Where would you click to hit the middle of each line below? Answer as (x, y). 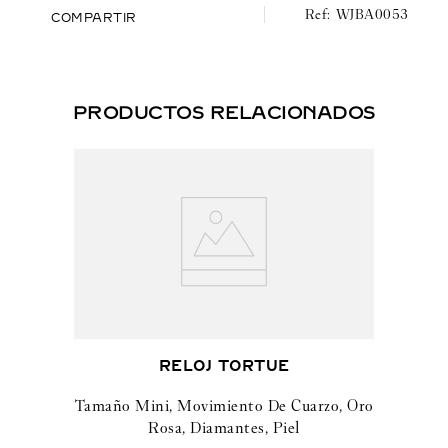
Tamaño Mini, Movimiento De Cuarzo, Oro (224, 405)
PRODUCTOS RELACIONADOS (224, 113)
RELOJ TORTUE (224, 366)
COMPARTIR (94, 18)
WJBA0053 (372, 14)
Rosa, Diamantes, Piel (224, 427)
